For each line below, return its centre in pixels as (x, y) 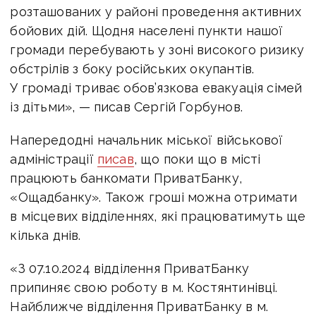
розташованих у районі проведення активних (156, 11)
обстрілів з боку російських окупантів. (132, 68)
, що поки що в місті (197, 159)
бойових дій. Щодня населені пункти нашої (147, 30)
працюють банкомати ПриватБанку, (126, 178)
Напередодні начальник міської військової (147, 140)
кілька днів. (45, 235)
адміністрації (54, 159)
